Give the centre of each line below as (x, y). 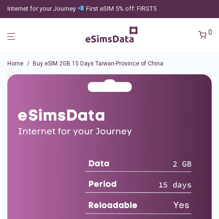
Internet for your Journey (42, 9)
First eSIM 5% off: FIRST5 (120, 9)
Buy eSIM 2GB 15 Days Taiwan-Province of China (98, 64)
